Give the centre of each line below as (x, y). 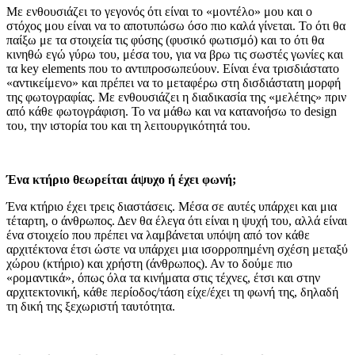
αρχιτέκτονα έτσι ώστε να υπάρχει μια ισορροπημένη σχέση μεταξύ (177, 249)
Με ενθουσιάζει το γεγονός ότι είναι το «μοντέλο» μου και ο (159, 11)
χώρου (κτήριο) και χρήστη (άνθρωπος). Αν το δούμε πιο (149, 263)
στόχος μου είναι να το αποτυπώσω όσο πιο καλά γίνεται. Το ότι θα (176, 26)
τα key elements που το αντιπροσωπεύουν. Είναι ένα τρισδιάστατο (173, 69)
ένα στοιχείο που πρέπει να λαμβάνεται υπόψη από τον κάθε (158, 235)
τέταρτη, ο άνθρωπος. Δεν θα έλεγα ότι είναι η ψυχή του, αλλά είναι (177, 221)
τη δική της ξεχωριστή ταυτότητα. (94, 306)
